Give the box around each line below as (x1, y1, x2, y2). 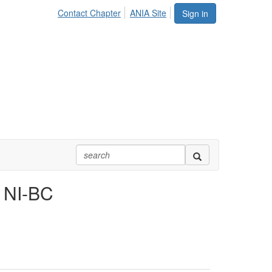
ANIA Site (130, 7, 166, 19)
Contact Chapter (57, 7, 121, 19)
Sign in (182, 7, 208, 19)
